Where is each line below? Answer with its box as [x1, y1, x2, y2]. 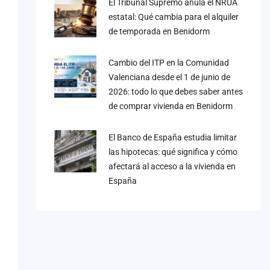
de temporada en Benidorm [108, 26, 210, 36]
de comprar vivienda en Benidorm [108, 101, 233, 111]
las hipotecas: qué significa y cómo [108, 146, 237, 157]
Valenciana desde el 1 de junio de [108, 72, 230, 82]
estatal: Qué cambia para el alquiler [108, 11, 239, 22]
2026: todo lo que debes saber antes [108, 86, 243, 96]
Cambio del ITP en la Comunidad [108, 57, 229, 67]
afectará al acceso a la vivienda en [108, 161, 236, 171]
